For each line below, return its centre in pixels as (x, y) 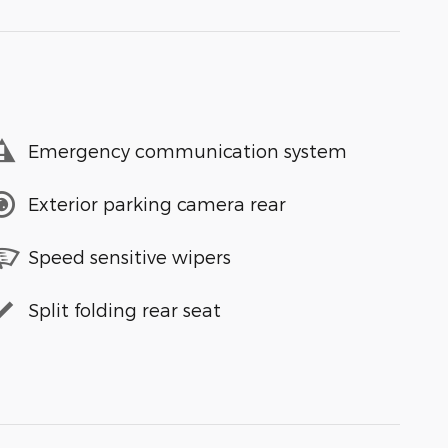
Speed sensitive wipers (129, 257)
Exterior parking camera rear (157, 204)
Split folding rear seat (124, 310)
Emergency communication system (187, 151)
